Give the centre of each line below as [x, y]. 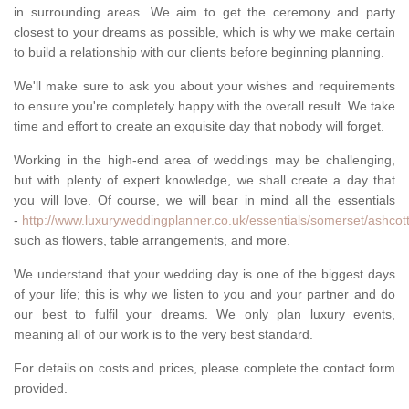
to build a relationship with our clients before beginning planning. [199, 52]
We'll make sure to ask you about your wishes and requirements [204, 86]
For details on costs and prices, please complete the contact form [204, 368]
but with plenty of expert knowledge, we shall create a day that [204, 180]
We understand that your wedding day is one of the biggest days [204, 274]
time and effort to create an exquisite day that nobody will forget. [199, 126]
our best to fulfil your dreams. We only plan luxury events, [204, 315]
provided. [41, 388]
